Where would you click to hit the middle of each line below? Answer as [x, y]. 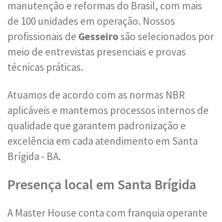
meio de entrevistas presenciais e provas [97, 52]
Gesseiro [98, 36]
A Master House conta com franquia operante [108, 213]
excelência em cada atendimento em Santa [103, 141]
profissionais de [43, 36]
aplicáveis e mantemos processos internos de [108, 110]
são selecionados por [166, 36]
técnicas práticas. [45, 67]
